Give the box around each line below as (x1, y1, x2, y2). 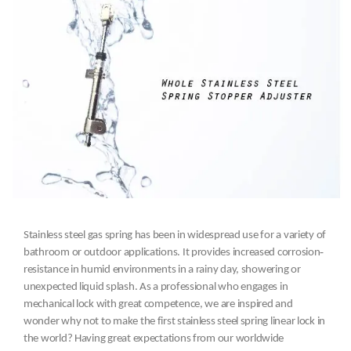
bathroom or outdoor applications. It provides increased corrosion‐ (24, 246, 324, 259)
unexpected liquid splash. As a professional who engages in (24, 280, 288, 293)
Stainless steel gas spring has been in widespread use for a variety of (24, 229, 327, 241)
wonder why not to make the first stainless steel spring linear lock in (24, 315, 326, 327)
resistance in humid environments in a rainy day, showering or (24, 263, 301, 276)
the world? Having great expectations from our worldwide (24, 332, 284, 345)
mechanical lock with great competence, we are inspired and (24, 298, 293, 310)
